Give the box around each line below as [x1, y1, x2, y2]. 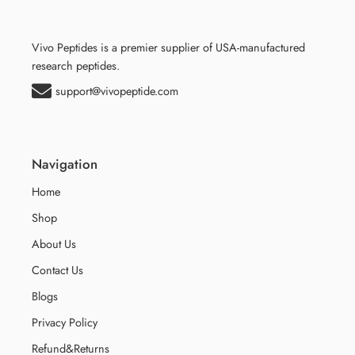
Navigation [32, 154, 97, 174]
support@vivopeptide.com [55, 82, 178, 99]
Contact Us [32, 261, 83, 279]
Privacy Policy [32, 314, 97, 331]
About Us [32, 235, 76, 253]
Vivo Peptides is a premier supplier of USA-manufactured [32, 38, 305, 55]
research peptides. [32, 56, 120, 74]
